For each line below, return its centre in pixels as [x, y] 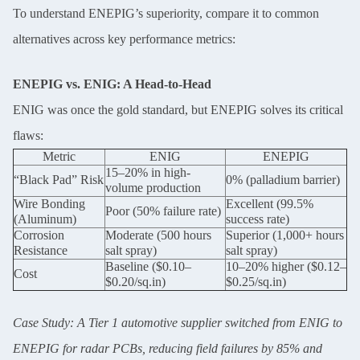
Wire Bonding [49, 204]
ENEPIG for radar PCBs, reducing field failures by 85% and [168, 348]
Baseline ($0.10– [148, 266]
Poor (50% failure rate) [163, 211]
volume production [153, 188]
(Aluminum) [45, 219]
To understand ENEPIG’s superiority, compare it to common [166, 13]
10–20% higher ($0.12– [286, 266]
